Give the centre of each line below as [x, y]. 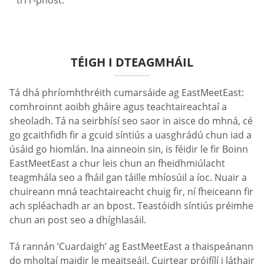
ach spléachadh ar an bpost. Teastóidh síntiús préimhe [131, 205]
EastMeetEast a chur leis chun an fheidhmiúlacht [117, 163]
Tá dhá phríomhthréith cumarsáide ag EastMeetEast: [127, 92]
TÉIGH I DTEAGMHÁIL [132, 62]
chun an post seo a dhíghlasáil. [78, 220]
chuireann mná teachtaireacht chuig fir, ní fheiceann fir [131, 191]
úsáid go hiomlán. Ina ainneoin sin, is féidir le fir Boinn [129, 149]
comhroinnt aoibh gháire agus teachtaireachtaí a [118, 106]
